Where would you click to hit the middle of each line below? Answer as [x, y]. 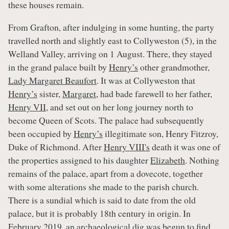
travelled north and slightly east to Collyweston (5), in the [112, 40]
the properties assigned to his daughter [79, 160]
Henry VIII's [127, 146]
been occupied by [41, 133]
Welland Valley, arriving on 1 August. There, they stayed [110, 53]
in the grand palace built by [59, 67]
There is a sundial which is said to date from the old [102, 200]
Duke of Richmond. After [56, 146]
